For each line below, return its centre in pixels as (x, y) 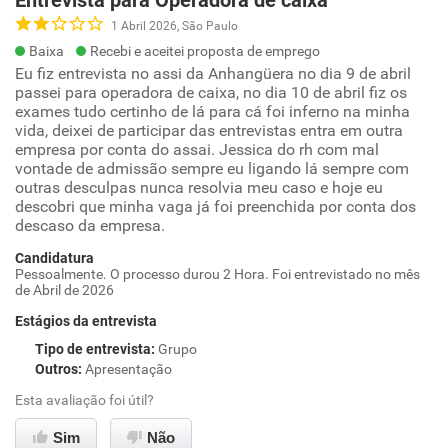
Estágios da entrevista (86, 321)
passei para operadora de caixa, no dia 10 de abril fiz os (211, 92)
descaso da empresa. (90, 225)
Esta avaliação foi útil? (84, 400)
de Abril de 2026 (64, 290)
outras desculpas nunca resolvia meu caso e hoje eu (199, 187)
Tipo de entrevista (93, 349)
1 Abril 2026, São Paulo (174, 25)
